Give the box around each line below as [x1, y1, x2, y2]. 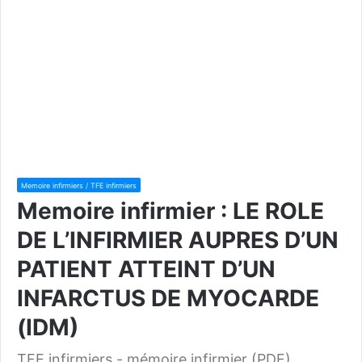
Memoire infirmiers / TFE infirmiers [21, 180, 137, 190]
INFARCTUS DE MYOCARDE [17, 284, 319, 312]
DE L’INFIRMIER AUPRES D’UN [17, 225, 339, 254]
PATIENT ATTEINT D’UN [17, 255, 276, 283]
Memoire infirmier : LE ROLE [17, 196, 324, 225]
